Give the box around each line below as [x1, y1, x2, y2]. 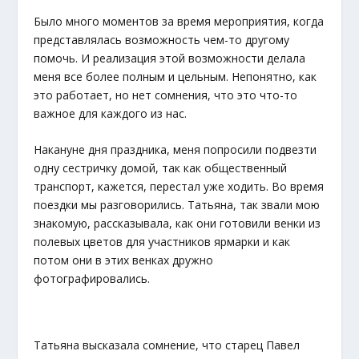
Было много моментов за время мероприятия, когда [34, 14, 325, 30]
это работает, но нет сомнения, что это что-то [34, 87, 298, 103]
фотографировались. [34, 271, 151, 287]
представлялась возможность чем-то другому [34, 32, 290, 48]
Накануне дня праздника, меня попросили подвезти [34, 142, 317, 158]
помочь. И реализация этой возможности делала [34, 50, 306, 67]
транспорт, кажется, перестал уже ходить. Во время [34, 179, 325, 195]
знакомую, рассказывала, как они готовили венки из [34, 216, 321, 232]
